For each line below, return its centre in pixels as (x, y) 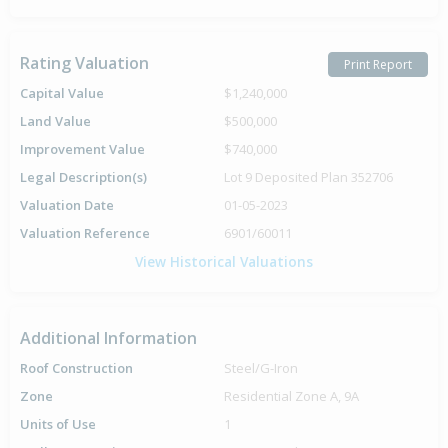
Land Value (55, 121)
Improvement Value (82, 149)
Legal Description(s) (83, 177)
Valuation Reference (85, 233)
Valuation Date (67, 205)
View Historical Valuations (224, 262)
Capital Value (62, 93)
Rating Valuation (84, 63)
